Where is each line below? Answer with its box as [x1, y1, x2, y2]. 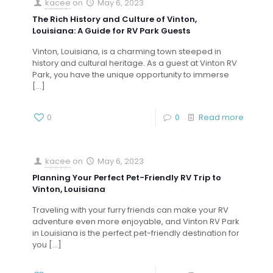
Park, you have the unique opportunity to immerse [32, 69, 229, 80]
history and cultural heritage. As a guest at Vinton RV [32, 57, 237, 69]
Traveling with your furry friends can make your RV [32, 204, 229, 216]
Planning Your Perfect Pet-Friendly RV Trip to [32, 172, 221, 183]
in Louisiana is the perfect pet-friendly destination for [32, 227, 239, 239]
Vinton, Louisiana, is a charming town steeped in [32, 46, 221, 57]
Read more [199, 112, 244, 123]
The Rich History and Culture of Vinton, [32, 13, 197, 25]
